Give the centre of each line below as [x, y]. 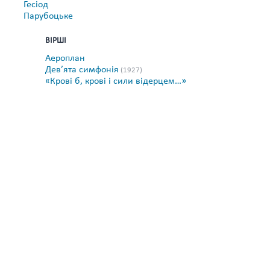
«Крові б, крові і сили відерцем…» [116, 81]
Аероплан [65, 58]
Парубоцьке [48, 16]
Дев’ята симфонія [82, 70]
